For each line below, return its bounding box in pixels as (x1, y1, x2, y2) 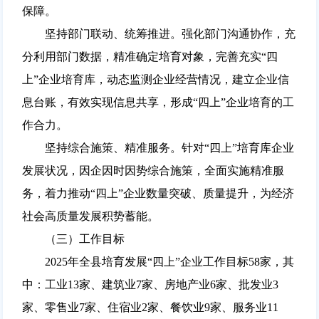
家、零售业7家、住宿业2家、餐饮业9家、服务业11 (21, 300, 278, 313)
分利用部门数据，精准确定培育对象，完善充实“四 (21, 50, 278, 63)
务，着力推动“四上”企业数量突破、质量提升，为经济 (21, 187, 294, 199)
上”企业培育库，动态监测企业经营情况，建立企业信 (21, 73, 289, 85)
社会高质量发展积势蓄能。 (21, 209, 204, 222)
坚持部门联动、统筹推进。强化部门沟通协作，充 (21, 27, 296, 40)
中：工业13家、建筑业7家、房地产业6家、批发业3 (21, 278, 278, 291)
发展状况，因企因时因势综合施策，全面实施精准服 (21, 164, 284, 177)
